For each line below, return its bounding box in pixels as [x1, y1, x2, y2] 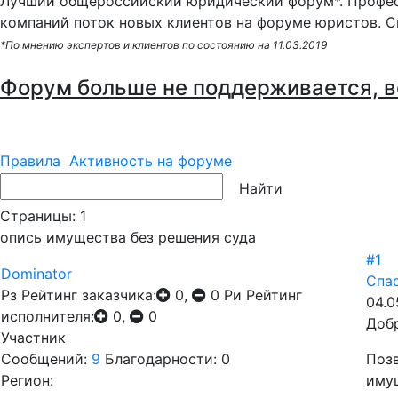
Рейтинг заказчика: [21, 286, 156, 304]
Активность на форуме [69, 152, 232, 170]
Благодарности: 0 [105, 350, 230, 368]
